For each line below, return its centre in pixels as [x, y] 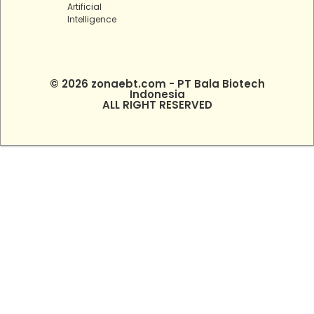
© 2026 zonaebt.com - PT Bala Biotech [157, 84]
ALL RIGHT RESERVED [157, 105]
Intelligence [92, 20]
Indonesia [157, 95]
